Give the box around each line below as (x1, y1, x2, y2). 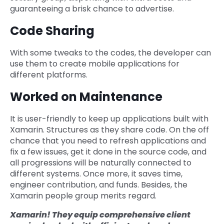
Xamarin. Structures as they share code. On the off (10, 123, 209, 135)
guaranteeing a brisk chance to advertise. (10, 2, 174, 14)
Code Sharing (10, 22, 94, 39)
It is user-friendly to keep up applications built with (10, 112, 208, 124)
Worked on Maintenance (10, 88, 165, 105)
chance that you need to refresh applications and (10, 134, 206, 146)
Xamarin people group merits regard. (10, 189, 158, 201)
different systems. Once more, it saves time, (10, 167, 182, 179)
